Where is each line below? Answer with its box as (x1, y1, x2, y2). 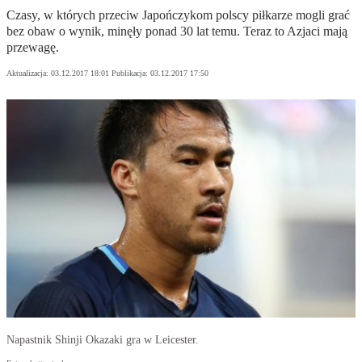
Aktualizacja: (6, 69, 51, 78)
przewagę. (6, 40, 59, 55)
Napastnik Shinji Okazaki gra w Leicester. (6, 334, 199, 347)
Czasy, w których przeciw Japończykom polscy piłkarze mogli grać (6, 8, 350, 23)
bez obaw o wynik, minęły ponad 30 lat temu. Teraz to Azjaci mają (6, 24, 347, 39)
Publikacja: (112, 69, 150, 78)
